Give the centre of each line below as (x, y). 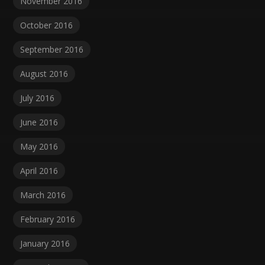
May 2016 (39, 147)
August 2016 (44, 74)
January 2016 (45, 244)
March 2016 (43, 195)
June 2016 (39, 122)
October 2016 (47, 25)
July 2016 (38, 98)
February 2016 (48, 219)
